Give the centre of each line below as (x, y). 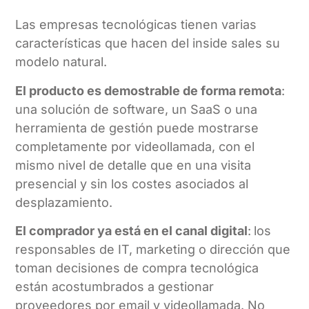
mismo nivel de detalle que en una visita (133, 165)
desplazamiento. (64, 202)
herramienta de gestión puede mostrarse (137, 128)
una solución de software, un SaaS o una (137, 109)
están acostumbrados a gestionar (115, 287)
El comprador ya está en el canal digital (132, 231)
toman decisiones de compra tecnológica (137, 268)
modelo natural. (61, 62)
